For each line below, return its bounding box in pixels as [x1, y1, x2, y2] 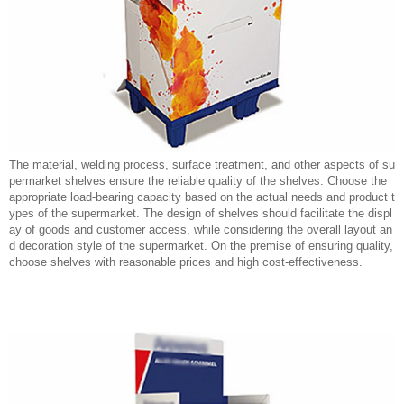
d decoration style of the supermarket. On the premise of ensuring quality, [9, 239, 393, 253]
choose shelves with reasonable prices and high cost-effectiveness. [9, 255, 363, 270]
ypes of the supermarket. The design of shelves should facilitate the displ [9, 207, 392, 221]
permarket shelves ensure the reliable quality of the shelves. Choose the [9, 174, 387, 188]
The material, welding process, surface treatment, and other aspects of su [9, 158, 395, 172]
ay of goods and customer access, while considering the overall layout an [9, 223, 392, 237]
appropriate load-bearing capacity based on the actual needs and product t [9, 190, 395, 205]
